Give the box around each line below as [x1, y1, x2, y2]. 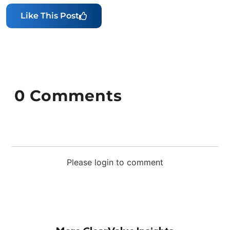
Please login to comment [67, 157, 163, 167]
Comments [25, 86, 122, 105]
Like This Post [21, 10, 79, 21]
